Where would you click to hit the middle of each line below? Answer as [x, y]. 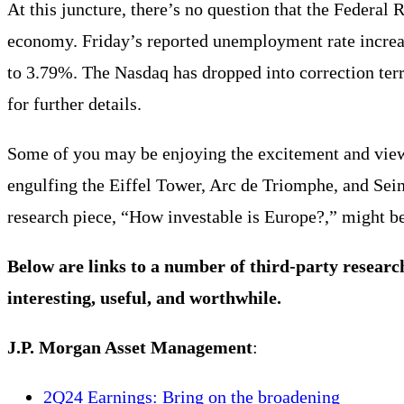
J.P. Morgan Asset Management [130, 347]
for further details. [74, 103]
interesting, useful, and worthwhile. [144, 297]
